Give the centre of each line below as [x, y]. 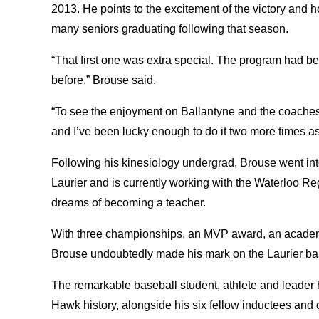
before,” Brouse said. [105, 80]
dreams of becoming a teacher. [129, 202]
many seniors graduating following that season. [171, 28]
